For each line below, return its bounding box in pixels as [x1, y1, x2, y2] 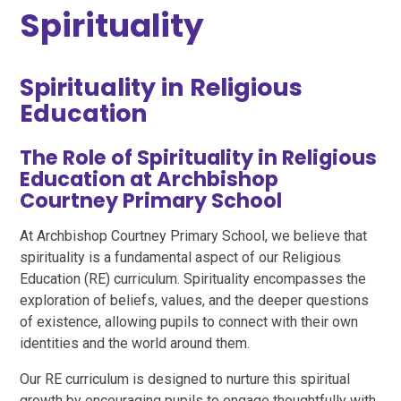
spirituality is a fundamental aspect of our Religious [20, 248, 342, 266]
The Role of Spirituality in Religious [20, 142, 378, 172]
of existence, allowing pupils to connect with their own [20, 312, 359, 330]
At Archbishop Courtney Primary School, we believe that [20, 226, 368, 244]
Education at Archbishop [20, 164, 279, 193]
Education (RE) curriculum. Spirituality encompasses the [20, 269, 367, 287]
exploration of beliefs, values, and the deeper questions [20, 291, 370, 309]
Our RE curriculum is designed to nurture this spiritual [20, 370, 351, 388]
